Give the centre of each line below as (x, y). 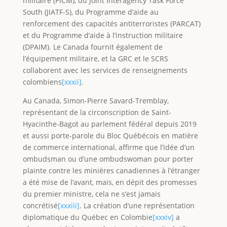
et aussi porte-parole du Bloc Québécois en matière (110, 135)
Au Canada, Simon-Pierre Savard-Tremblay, (96, 100)
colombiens (42, 82)
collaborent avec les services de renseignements (105, 70)
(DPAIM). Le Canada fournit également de (92, 47)
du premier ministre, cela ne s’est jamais (91, 194)
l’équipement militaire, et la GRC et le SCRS (95, 58)
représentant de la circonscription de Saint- (97, 112)
